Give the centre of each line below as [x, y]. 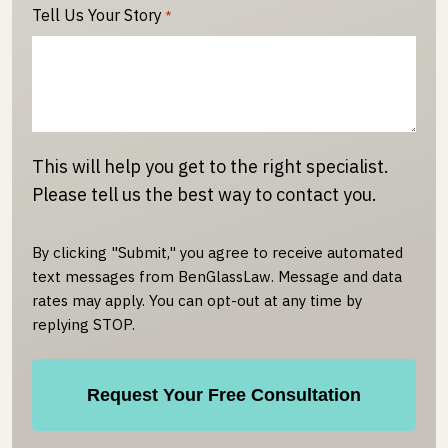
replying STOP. [83, 324]
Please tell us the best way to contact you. [204, 194]
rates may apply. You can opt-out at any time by [197, 300]
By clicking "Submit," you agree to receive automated [217, 252]
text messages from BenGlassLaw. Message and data [217, 276]
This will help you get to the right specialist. [210, 166]
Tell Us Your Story [97, 14]
